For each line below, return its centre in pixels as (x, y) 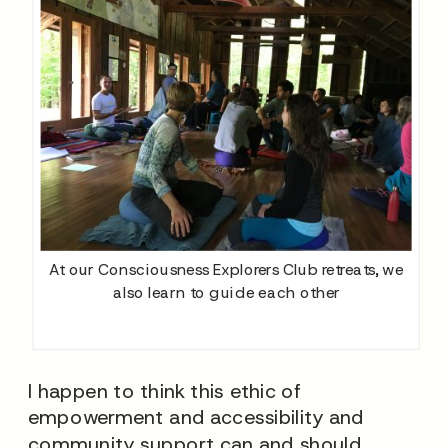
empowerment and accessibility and (196, 417)
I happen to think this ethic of (165, 390)
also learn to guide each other (226, 292)
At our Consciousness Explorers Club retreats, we (226, 268)
